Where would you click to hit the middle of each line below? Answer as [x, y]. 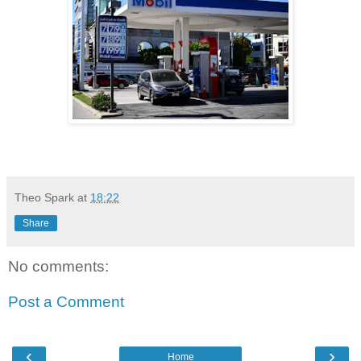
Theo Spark [44, 197]
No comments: [58, 266]
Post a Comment [66, 301]
